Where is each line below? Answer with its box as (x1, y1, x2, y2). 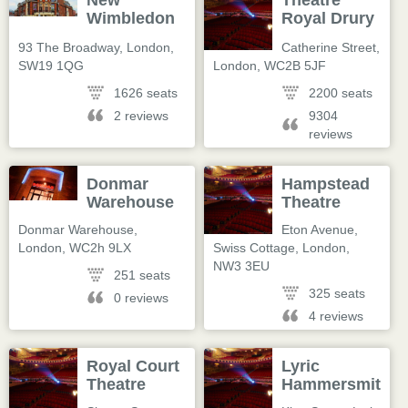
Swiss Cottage (213, 240, 295, 255)
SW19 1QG (18, 58, 84, 73)
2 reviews (114, 108, 169, 123)
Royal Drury (281, 9, 375, 27)
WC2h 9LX (69, 240, 131, 255)
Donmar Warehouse (18, 222, 134, 237)
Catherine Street (281, 40, 377, 55)
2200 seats (309, 86, 373, 100)
